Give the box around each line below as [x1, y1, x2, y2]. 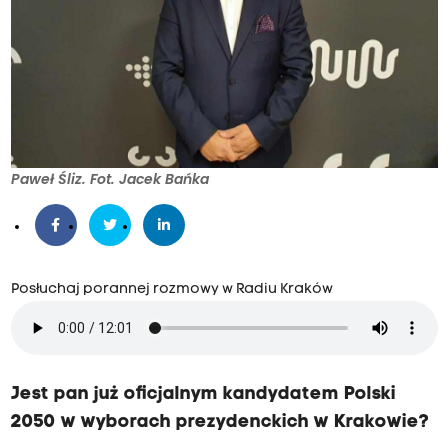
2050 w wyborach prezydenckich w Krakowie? [10, 413, 429, 433]
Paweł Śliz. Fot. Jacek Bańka [10, 169, 209, 190]
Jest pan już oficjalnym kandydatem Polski [10, 385, 396, 405]
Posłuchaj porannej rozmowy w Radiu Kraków [10, 282, 333, 298]
